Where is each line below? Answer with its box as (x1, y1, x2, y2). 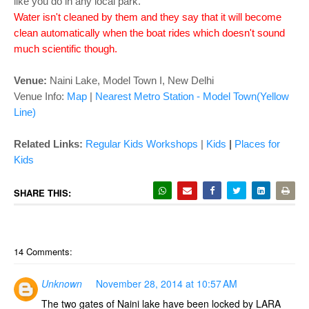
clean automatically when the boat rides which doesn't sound (14, 27, 285, 39)
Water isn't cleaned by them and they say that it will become (14, 11, 281, 23)
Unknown (41, 276, 82, 290)
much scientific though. (14, 43, 120, 54)
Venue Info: (14, 90, 67, 102)
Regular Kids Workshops (86, 138, 198, 150)
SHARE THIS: (14, 186, 71, 199)
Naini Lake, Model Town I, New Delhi (47, 74, 214, 86)
